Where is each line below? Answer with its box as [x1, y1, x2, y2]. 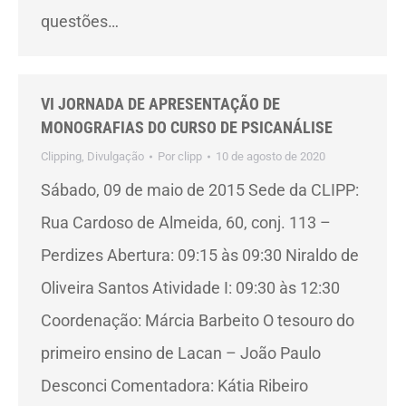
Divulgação [87, 150, 144, 163]
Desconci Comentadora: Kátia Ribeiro [41, 376, 308, 395]
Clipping [41, 150, 82, 163]
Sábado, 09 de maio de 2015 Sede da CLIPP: [41, 180, 359, 199]
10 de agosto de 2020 [216, 150, 325, 163]
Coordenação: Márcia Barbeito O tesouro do [41, 311, 354, 330]
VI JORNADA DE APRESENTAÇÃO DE [41, 94, 280, 113]
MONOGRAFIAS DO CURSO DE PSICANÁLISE [41, 118, 333, 137]
